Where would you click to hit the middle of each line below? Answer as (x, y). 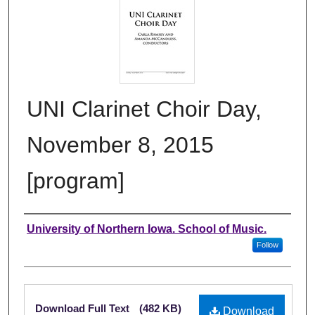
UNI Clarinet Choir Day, (144, 109)
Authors (53, 229)
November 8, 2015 (120, 144)
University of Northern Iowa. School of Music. (147, 229)
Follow (267, 244)
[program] (76, 180)
